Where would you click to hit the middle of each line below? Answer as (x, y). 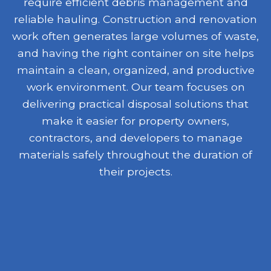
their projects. (135, 171)
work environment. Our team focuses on (135, 87)
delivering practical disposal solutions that (135, 103)
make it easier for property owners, (135, 120)
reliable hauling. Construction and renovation (135, 19)
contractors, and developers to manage (135, 137)
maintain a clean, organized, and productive (135, 70)
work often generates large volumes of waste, (135, 36)
